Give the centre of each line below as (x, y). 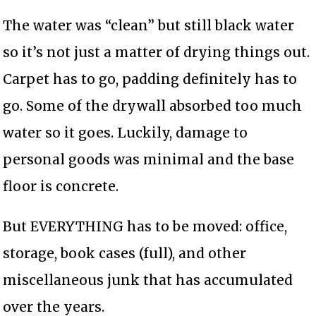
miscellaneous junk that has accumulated (148, 280)
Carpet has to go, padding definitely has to (150, 79)
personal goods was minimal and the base (149, 159)
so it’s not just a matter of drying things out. (157, 52)
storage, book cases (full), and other (125, 253)
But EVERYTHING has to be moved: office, (145, 226)
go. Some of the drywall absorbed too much (153, 105)
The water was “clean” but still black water (149, 25)
